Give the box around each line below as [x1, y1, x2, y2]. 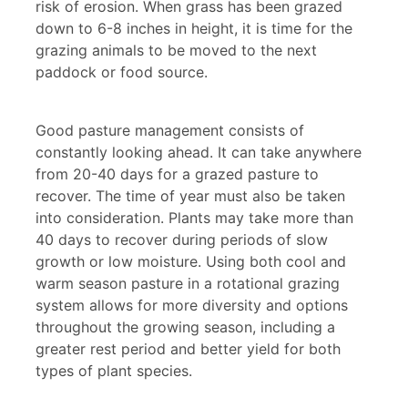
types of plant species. [36, 362, 192, 380]
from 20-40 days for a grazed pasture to [36, 165, 319, 183]
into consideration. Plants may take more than [36, 209, 353, 227]
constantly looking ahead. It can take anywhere [36, 143, 362, 161]
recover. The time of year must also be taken [36, 187, 345, 205]
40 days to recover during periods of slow [36, 230, 328, 249]
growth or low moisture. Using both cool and [36, 252, 346, 270]
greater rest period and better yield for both [36, 340, 341, 358]
